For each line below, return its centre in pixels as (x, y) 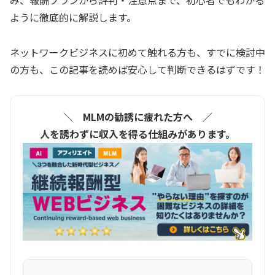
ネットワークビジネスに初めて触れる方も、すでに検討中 (137, 52)
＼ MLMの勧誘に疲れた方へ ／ (137, 117)
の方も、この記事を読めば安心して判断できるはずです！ (137, 69)
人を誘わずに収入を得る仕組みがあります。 (137, 134)
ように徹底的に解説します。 (73, 17)
